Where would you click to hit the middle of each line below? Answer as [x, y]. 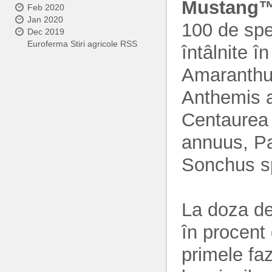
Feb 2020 [46, 7]
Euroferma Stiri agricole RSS [82, 44]
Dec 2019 [46, 32]
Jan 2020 [45, 19]
